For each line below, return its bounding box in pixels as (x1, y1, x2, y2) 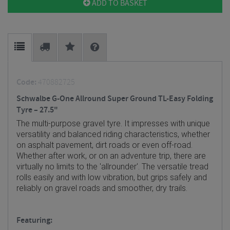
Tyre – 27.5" (16, 105, 58, 116)
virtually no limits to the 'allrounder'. (16, 162, 142, 171)
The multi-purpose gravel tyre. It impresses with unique (16, 119, 210, 128)
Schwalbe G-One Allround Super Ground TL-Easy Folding (16, 93, 213, 104)
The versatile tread (142, 162, 208, 171)
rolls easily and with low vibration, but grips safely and (16, 172, 207, 182)
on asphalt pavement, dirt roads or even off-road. (16, 140, 193, 150)
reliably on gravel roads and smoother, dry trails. (16, 183, 187, 193)
